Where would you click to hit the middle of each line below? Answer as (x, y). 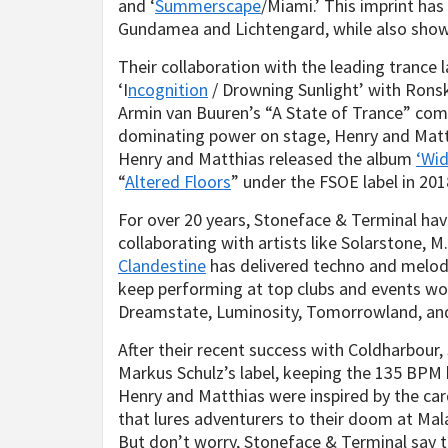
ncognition (168, 89)
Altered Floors (178, 181)
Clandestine (162, 265)
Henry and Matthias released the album (267, 158)
